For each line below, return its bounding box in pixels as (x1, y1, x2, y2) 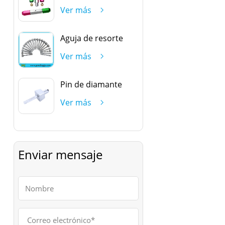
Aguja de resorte (60, 32, 123, 44)
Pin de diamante (60, 78, 122, 90)
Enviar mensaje (18, 146, 102, 163)
